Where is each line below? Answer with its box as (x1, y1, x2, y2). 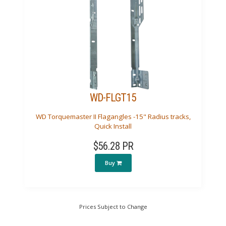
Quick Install (94, 122, 132, 131)
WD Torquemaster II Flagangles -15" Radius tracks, (35, 112, 191, 122)
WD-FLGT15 (90, 91, 136, 104)
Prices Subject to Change (79, 202, 147, 210)
